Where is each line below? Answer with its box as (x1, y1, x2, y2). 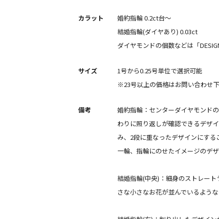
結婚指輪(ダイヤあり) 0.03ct (117, 26, 197, 36)
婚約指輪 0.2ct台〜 (117, 13, 171, 22)
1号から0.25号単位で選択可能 (117, 66, 202, 75)
